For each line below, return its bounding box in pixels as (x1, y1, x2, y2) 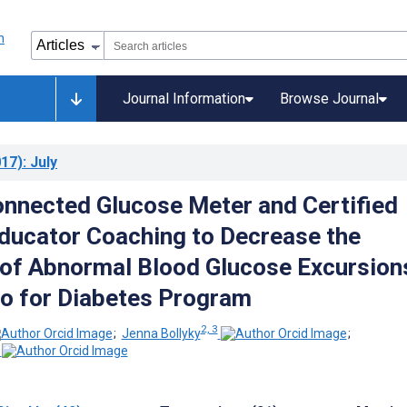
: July (23, 154, 57, 171)
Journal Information (123, 90, 245, 107)
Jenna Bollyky (121, 325, 201, 341)
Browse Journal (280, 90, 379, 107)
